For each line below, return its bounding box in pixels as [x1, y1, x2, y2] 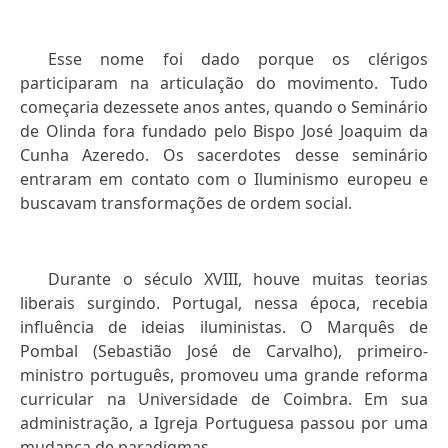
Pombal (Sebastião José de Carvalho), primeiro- [20, 340, 428, 363]
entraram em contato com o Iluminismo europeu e [20, 168, 428, 191]
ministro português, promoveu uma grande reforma [20, 364, 428, 387]
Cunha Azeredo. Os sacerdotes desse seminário [20, 144, 428, 167]
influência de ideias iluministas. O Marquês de [20, 316, 428, 339]
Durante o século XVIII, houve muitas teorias [48, 268, 428, 291]
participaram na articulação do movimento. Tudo [20, 72, 428, 95]
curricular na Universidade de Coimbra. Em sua [20, 388, 428, 411]
